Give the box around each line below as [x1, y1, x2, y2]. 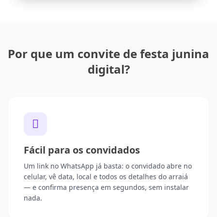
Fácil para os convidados [24, 143, 140, 157]
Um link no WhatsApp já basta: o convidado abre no [24, 161, 192, 171]
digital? [87, 61, 130, 77]
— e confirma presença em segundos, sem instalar [24, 183, 189, 192]
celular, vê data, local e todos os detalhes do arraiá [24, 172, 188, 182]
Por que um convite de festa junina [8, 46, 209, 62]
